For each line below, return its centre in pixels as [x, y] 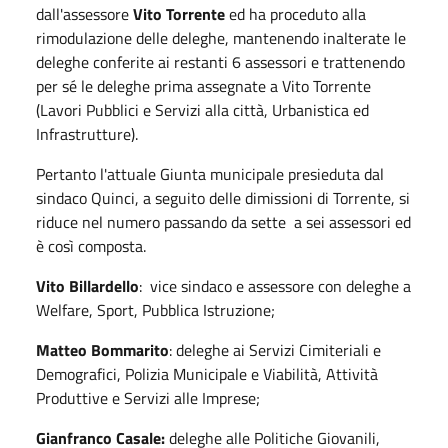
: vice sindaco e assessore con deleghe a [275, 285]
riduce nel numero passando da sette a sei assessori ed [223, 221]
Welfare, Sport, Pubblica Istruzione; [155, 309]
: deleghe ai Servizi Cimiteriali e [275, 349]
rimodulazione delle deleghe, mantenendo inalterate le [221, 37]
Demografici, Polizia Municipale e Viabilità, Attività [207, 373]
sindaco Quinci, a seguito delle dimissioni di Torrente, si [223, 197]
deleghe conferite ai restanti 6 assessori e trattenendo [220, 61]
